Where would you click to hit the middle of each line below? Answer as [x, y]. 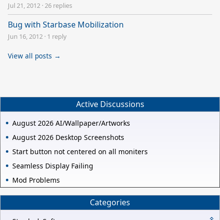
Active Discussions [110, 104]
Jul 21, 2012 [24, 6]
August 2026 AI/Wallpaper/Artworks [71, 123]
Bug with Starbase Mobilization [66, 25]
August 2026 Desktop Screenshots [68, 137]
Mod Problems [36, 180]
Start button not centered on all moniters [80, 151]
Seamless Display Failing [53, 165]
